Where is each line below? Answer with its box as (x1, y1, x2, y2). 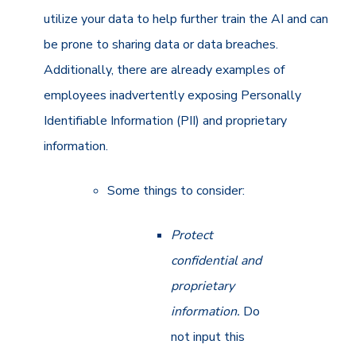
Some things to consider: (107, 181, 246, 199)
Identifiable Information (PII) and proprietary (44, 111, 288, 130)
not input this (171, 327, 246, 346)
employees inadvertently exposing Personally (44, 86, 302, 104)
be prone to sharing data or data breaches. (44, 35, 279, 53)
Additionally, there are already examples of (44, 60, 285, 79)
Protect (171, 226, 214, 244)
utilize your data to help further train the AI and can (44, 10, 329, 28)
